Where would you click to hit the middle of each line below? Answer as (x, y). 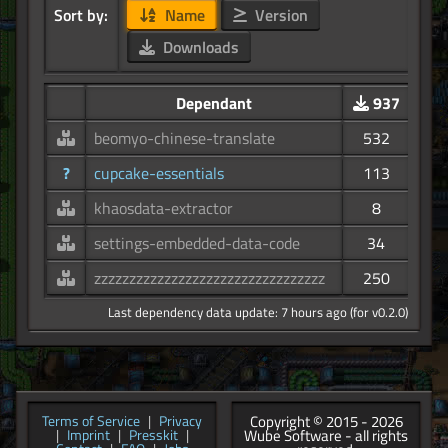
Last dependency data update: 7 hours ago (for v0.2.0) (258, 312)
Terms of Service (91, 421)
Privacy (180, 421)
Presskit (153, 435)
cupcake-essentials (159, 173)
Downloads (198, 47)
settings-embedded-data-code (197, 243)
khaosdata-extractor (163, 208)
